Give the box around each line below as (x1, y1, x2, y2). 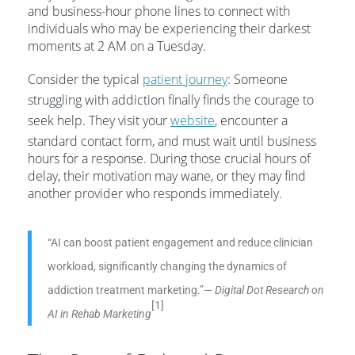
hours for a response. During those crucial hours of (28, 150, 311, 167)
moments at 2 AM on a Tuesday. (28, 37, 206, 55)
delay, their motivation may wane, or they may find (28, 167, 306, 185)
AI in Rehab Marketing (48, 307, 151, 320)
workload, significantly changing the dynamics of (48, 260, 287, 273)
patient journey (143, 71, 227, 88)
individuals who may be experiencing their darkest (28, 20, 311, 37)
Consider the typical (28, 71, 143, 88)
